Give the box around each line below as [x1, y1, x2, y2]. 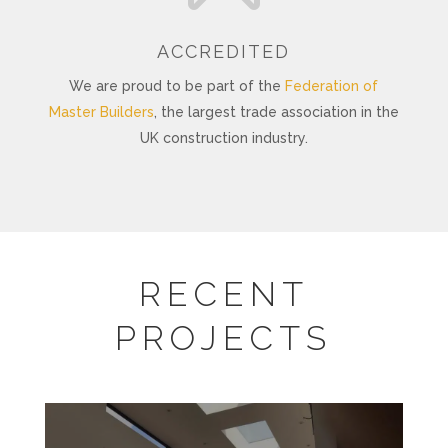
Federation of [285, 77, 379, 94]
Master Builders [48, 103, 154, 120]
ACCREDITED [157, 40, 291, 62]
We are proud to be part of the [69, 77, 286, 94]
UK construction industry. [139, 129, 308, 146]
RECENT [138, 273, 309, 314]
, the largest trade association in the [153, 103, 399, 120]
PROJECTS [115, 317, 333, 358]
